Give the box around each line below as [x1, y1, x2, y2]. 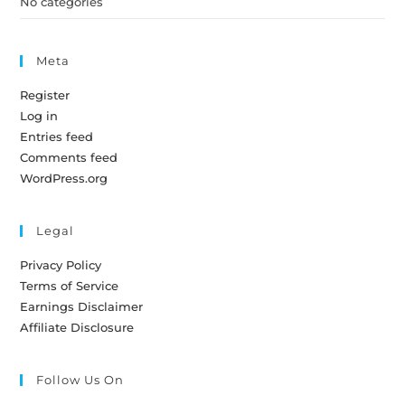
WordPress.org [20, 170, 108, 185]
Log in [20, 108, 59, 123]
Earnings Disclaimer [20, 298, 144, 314]
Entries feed [20, 128, 94, 144]
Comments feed [20, 149, 118, 165]
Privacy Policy [20, 257, 102, 272]
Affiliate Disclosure [20, 319, 135, 334]
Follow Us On [36, 372, 125, 387]
